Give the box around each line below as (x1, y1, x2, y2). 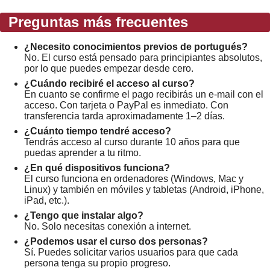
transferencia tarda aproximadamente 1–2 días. (24, 110, 225, 121)
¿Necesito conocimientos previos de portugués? (24, 41, 248, 52)
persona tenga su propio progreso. (24, 257, 171, 268)
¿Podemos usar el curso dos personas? (24, 236, 208, 246)
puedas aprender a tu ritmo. (24, 147, 141, 158)
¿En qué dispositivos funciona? (24, 162, 170, 173)
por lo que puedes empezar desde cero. (24, 63, 193, 74)
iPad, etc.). (24, 195, 69, 206)
